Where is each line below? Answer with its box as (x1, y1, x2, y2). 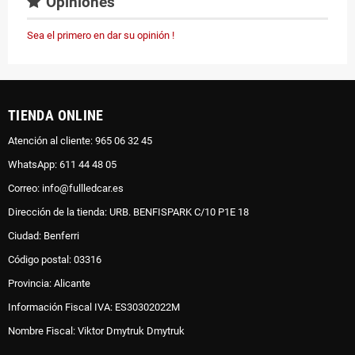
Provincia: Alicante (8, 277, 95, 289)
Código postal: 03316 (8, 253, 106, 265)
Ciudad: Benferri (8, 229, 84, 242)
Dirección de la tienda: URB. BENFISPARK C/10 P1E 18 (8, 205, 254, 218)
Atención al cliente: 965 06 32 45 (8, 134, 157, 147)
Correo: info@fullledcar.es (8, 181, 128, 194)
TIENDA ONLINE (8, 106, 104, 124)
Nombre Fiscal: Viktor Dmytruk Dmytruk (8, 324, 187, 337)
